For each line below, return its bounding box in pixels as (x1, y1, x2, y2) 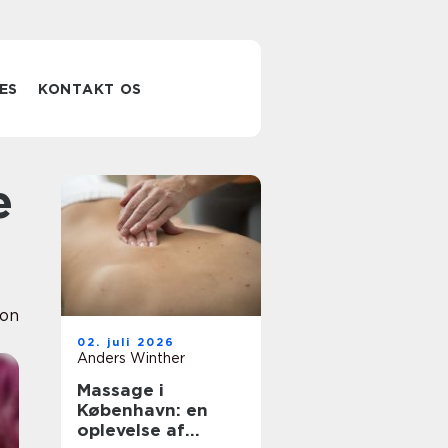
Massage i (77, 380, 164, 400)
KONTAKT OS (38, 81, 143, 97)
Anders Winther (77, 350, 185, 366)
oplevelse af (77, 420, 185, 440)
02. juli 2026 (77, 335, 176, 349)
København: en (77, 400, 208, 420)
